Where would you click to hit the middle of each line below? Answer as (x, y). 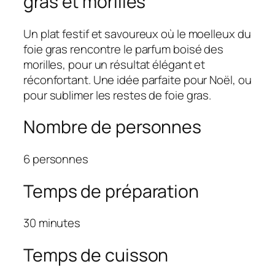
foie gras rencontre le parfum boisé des (124, 49)
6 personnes (56, 159)
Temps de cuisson (96, 255)
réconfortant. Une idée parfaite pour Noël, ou (137, 79)
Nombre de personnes (113, 127)
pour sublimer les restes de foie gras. (118, 95)
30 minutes (52, 223)
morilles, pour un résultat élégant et (114, 64)
